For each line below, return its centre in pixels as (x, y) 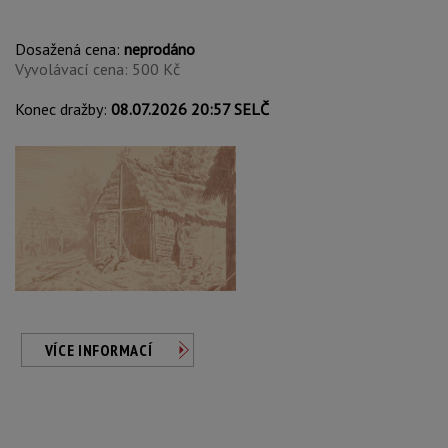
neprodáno (159, 49)
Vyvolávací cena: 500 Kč (97, 69)
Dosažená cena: (69, 49)
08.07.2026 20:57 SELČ (190, 109)
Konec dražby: (63, 109)
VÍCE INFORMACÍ (98, 350)
